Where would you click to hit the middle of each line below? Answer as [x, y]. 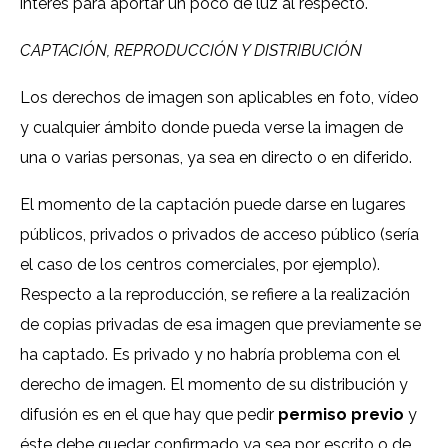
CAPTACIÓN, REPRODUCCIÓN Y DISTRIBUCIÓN [191, 51]
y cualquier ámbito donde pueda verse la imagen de [211, 128]
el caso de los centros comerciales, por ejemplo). [200, 265]
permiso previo [343, 415]
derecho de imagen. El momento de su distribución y [214, 385]
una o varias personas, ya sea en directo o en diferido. [216, 158]
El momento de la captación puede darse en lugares [213, 205]
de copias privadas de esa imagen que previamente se [220, 325]
